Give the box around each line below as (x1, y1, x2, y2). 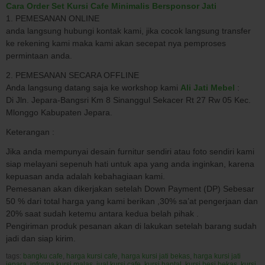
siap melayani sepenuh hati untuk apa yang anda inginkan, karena (6, 159, 254, 169)
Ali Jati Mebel (180, 82, 235, 92)
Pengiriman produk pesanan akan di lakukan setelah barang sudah (6, 221, 257, 231)
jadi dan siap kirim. (6, 233, 76, 243)
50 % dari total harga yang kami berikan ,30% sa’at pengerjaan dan (6, 196, 258, 206)
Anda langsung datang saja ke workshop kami (6, 82, 180, 92)
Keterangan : (6, 127, 54, 137)
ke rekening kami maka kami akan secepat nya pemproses (6, 38, 226, 48)
